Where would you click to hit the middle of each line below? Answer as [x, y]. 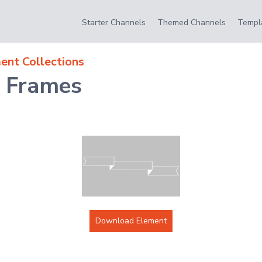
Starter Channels [114, 23]
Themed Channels [192, 23]
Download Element [131, 221]
